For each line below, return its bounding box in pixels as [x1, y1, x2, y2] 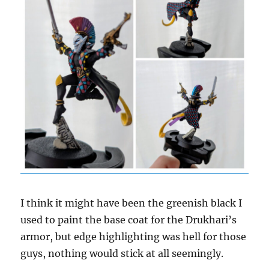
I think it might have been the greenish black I [20, 196, 243, 209]
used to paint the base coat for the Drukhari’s [20, 213, 237, 226]
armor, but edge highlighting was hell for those [20, 230, 247, 243]
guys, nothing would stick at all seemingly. [20, 247, 224, 259]
